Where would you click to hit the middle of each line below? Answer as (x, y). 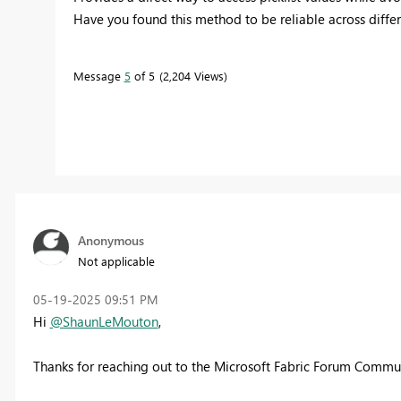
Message (98, 75)
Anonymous (111, 241)
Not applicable (116, 261)
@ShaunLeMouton (104, 322)
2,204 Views (193, 75)
